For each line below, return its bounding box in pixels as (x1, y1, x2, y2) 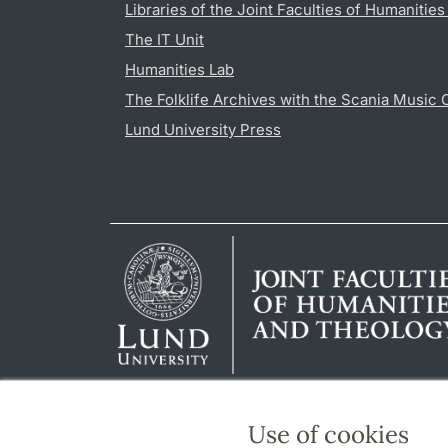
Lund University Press (125, 119, 281, 139)
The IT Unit (125, 29, 204, 49)
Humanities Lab (125, 59, 234, 79)
